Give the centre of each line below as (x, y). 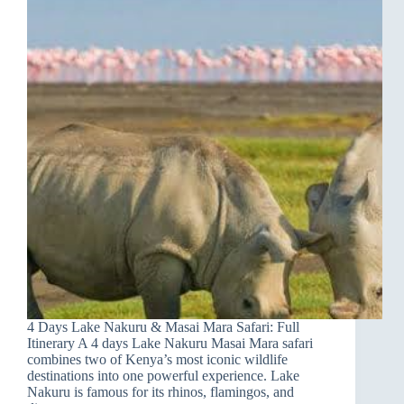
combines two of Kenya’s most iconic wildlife (157, 360)
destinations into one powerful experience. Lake (163, 376)
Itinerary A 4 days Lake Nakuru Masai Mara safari (170, 344)
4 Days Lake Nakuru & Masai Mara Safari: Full (163, 327)
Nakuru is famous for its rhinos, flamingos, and (161, 392)
